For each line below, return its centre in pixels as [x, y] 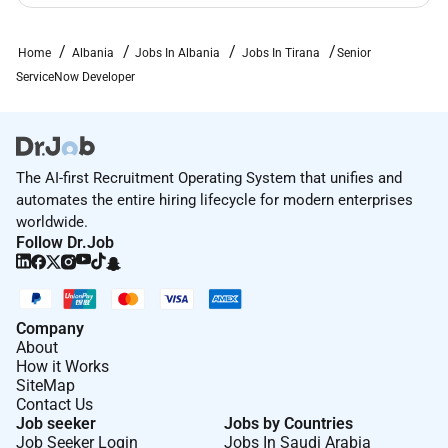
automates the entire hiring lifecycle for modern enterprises [214, 199]
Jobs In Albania [178, 52]
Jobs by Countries [288, 423]
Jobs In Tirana [280, 52]
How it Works [62, 366]
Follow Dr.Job [65, 242]
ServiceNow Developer [75, 76]
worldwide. [52, 221]
